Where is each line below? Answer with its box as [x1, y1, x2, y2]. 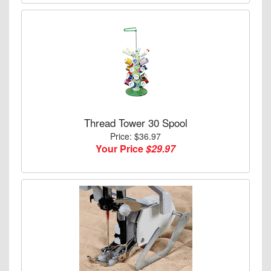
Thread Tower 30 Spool [83, 114, 188, 130]
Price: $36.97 [110, 129, 161, 142]
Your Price [96, 141, 146, 155]
